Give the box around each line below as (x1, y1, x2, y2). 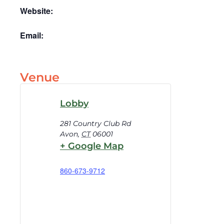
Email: (20, 29, 43, 41)
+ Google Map (60, 140, 123, 152)
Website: (20, 5, 53, 17)
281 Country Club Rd (60, 119, 131, 128)
